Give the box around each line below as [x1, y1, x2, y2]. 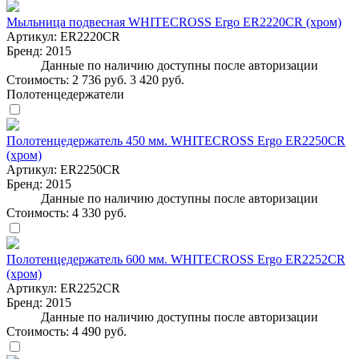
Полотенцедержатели [6, 87, 124, 101]
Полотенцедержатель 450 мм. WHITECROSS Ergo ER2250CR [6, 133, 345, 147]
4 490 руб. [72, 324, 127, 338]
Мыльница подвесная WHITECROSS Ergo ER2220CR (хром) [6, 14, 341, 29]
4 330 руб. [72, 205, 127, 220]
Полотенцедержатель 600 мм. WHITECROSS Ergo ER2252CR [6, 252, 345, 266]
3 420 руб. [130, 72, 184, 87]
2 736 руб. [72, 72, 127, 87]
